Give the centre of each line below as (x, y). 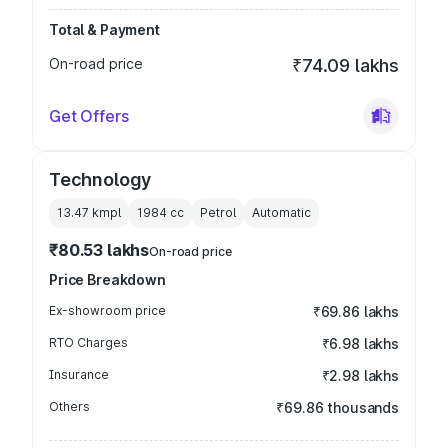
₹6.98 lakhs (360, 343)
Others (69, 406)
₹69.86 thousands (337, 407)
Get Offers (89, 116)
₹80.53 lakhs (99, 250)
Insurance (79, 374)
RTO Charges (88, 342)
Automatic (281, 212)
